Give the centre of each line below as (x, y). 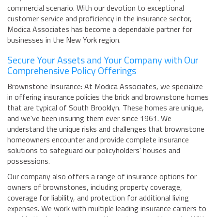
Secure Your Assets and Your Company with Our (103, 60)
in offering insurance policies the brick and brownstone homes (108, 97)
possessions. (29, 161)
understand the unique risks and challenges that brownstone (106, 129)
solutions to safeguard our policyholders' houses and (94, 150)
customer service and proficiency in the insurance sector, (100, 19)
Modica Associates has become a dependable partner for (100, 29)
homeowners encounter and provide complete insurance (98, 140)
